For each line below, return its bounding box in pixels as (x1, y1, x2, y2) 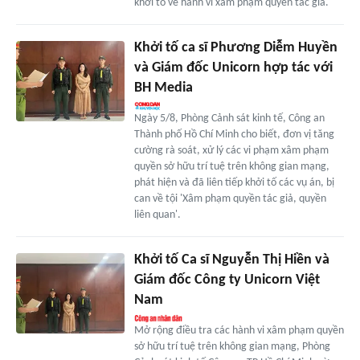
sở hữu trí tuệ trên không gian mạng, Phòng (133, 340, 330, 353)
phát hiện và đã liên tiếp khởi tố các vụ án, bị (133, 176, 334, 189)
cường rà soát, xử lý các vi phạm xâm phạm (133, 144, 329, 157)
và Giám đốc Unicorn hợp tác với (133, 59, 333, 76)
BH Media (133, 80, 193, 96)
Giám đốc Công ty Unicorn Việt (133, 272, 320, 288)
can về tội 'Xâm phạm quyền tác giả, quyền (133, 192, 326, 205)
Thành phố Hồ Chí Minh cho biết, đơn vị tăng (133, 128, 334, 141)
